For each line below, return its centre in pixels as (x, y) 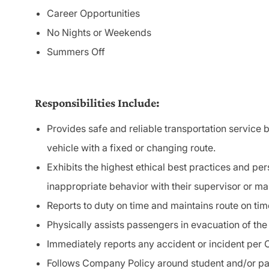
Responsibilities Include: (97, 103)
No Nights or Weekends (99, 33)
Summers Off (76, 52)
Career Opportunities (93, 14)
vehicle (64, 148)
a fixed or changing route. (159, 148)
